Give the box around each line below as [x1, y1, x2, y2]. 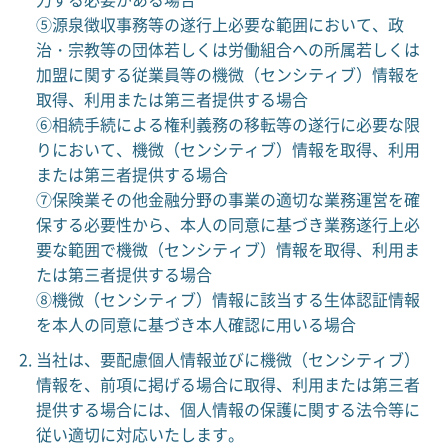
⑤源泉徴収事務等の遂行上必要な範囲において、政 [35, 12, 404, 36]
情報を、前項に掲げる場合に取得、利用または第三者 [35, 372, 420, 396]
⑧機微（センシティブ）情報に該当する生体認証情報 [35, 287, 420, 311]
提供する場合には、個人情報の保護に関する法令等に [35, 397, 420, 421]
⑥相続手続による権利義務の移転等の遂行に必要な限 [35, 112, 420, 136]
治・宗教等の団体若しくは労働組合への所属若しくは [35, 37, 420, 61]
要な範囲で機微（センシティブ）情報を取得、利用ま [35, 237, 420, 261]
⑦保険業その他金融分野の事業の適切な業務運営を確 [35, 187, 420, 211]
